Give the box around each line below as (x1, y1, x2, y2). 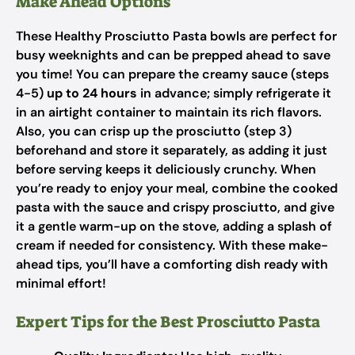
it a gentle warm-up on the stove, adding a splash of (16, 218, 332, 235)
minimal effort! (16, 275, 106, 292)
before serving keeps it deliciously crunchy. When (16, 161, 316, 177)
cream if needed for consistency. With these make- (16, 237, 328, 254)
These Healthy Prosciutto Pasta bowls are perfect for (16, 28, 337, 44)
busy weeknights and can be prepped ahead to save (16, 47, 330, 63)
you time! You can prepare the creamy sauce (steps (16, 66, 329, 82)
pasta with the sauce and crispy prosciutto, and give (16, 199, 334, 216)
